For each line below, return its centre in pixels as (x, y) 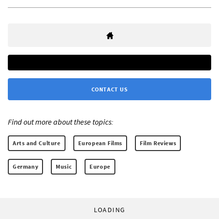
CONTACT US (109, 89)
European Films (100, 143)
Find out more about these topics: (61, 122)
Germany (26, 167)
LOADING (109, 210)
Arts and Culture (37, 143)
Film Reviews (158, 143)
